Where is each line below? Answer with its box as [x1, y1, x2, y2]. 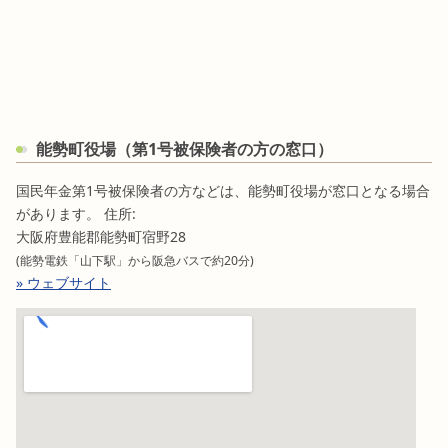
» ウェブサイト [16, 273, 111, 293]
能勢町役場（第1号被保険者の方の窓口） [35, 138, 333, 161]
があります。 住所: [16, 204, 136, 224]
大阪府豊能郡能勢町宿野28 [16, 227, 186, 247]
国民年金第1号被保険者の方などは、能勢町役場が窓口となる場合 [16, 181, 430, 201]
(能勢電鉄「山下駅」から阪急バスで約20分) [16, 252, 254, 270]
